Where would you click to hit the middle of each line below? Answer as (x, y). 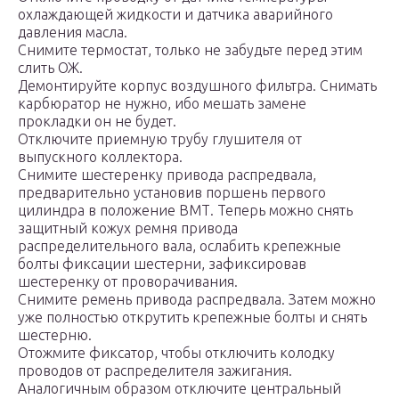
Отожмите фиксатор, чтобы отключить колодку (176, 353)
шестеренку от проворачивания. (128, 282)
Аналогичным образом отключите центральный (179, 389)
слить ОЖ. (50, 68)
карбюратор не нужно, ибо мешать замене (162, 104)
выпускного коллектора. (100, 157)
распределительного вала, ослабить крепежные (179, 246)
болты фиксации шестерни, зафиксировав (162, 264)
